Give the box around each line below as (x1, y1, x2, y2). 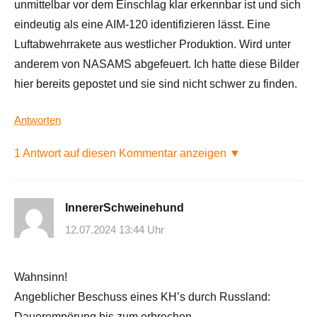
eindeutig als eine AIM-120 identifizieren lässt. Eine (14, 18, 270, 30)
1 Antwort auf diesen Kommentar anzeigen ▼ (14, 146, 241, 159)
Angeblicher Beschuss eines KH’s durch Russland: (14, 291, 270, 304)
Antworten (14, 113, 61, 126)
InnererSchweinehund (65, 201, 184, 214)
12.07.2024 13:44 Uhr (65, 224, 164, 236)
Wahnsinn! (14, 271, 67, 284)
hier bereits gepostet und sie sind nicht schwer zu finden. (14, 77, 297, 90)
